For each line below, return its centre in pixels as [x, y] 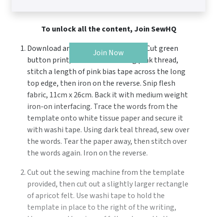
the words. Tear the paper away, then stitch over [107, 141]
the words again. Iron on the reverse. [87, 153]
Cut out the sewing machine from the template [106, 172]
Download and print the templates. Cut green [103, 48]
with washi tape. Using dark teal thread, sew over [108, 130]
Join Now [108, 53]
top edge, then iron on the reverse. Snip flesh [101, 83]
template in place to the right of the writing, [102, 207]
